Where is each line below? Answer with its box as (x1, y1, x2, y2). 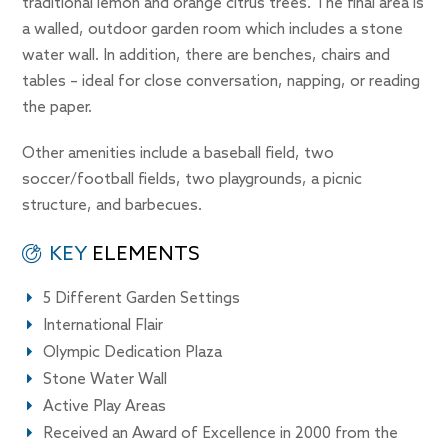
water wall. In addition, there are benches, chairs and (22, 47, 391, 66)
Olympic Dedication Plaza (43, 344, 223, 363)
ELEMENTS (87, 242, 201, 267)
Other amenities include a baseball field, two (22, 145, 335, 164)
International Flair (43, 317, 164, 336)
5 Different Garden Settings (43, 290, 241, 309)
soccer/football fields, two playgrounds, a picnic (22, 171, 363, 190)
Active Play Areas (43, 398, 167, 417)
